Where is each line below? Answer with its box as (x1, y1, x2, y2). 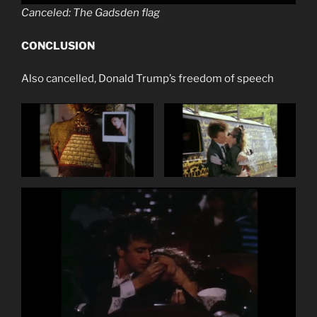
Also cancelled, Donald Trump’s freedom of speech (21, 72, 274, 86)
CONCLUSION (21, 39, 95, 52)
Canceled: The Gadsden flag (21, 6, 160, 20)
